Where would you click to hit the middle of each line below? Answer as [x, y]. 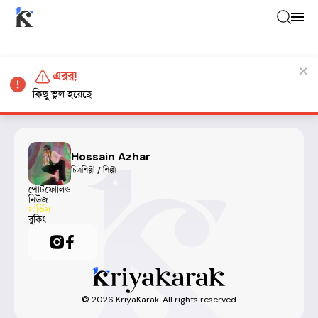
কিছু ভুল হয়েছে [62, 94]
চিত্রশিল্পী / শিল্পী [94, 170]
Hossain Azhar [111, 157]
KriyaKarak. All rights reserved [175, 300]
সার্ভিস [39, 209]
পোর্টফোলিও [50, 190]
